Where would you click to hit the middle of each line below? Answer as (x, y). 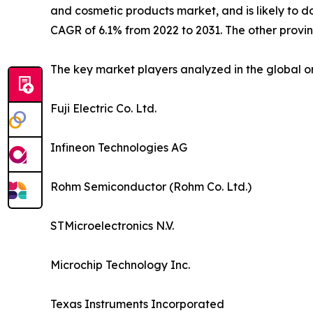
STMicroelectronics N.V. (112, 225)
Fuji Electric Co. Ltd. (103, 108)
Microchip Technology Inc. (120, 264)
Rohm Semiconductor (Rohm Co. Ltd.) (151, 186)
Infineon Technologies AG (119, 147)
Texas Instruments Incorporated (137, 304)
